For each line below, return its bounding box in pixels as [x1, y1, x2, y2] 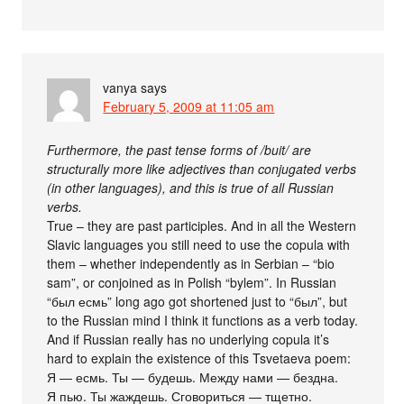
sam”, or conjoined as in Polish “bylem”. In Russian [47, 273, 337, 292]
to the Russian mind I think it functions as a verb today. [47, 311, 359, 330]
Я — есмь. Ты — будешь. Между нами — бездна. [47, 368, 339, 387]
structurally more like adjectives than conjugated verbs [47, 160, 357, 179]
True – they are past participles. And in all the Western [47, 216, 357, 235]
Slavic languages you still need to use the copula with [47, 235, 351, 254]
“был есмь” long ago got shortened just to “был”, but [47, 292, 348, 311]
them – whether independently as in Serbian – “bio [47, 254, 335, 273]
